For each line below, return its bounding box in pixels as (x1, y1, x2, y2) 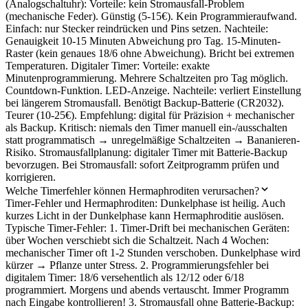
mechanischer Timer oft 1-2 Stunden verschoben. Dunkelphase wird (5, 246, 300, 258)
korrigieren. (5, 170, 56, 183)
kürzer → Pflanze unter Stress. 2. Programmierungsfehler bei (5, 258, 269, 271)
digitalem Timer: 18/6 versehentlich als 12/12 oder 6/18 (5, 271, 244, 283)
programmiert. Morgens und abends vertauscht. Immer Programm (5, 283, 289, 296)
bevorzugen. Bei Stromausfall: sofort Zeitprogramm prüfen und (5, 158, 279, 170)
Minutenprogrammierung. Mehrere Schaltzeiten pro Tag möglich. (5, 71, 288, 84)
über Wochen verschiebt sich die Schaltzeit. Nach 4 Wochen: (5, 234, 269, 246)
